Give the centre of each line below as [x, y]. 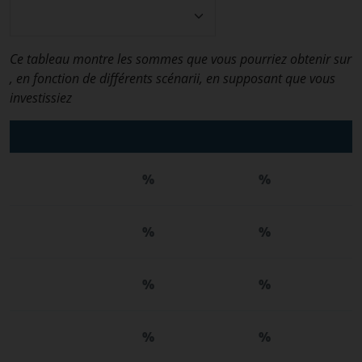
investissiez [41, 98]
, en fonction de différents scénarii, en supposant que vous [173, 78]
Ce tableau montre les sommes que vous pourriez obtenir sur [181, 59]
